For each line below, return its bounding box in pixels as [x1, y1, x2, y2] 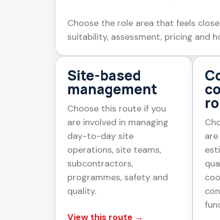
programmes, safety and [67, 171, 168, 183]
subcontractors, [67, 157, 133, 169]
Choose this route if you [67, 102, 166, 114]
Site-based [67, 65, 141, 84]
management [67, 79, 157, 98]
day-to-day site [67, 130, 134, 142]
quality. [67, 185, 96, 197]
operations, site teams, [67, 143, 161, 156]
